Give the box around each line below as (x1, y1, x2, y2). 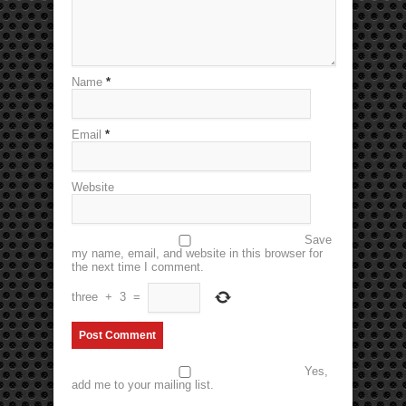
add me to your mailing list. (72, 378, 214, 392)
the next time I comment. (72, 260, 204, 275)
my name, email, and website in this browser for (72, 246, 323, 261)
